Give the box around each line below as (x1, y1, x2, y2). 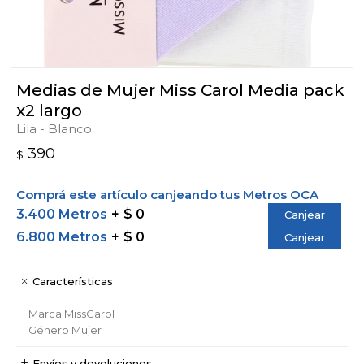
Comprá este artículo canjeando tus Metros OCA (16, 186, 318, 202)
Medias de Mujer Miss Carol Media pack (16, 80, 344, 100)
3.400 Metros (16, 206, 107, 222)
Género (28, 323, 69, 336)
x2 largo (16, 100, 82, 120)
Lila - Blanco (16, 120, 92, 136)
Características (32, 274, 113, 288)
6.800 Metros (16, 228, 107, 245)
